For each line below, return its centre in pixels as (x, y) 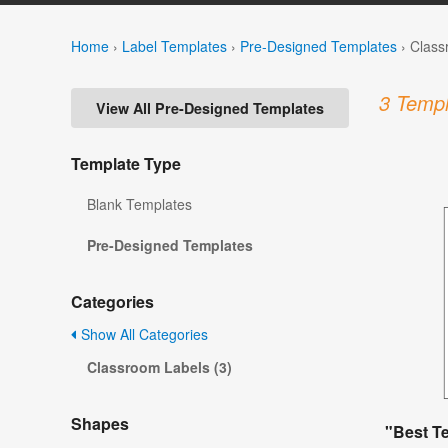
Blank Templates (139, 204)
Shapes (100, 424)
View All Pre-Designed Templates (210, 108)
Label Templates (174, 45)
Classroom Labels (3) (159, 367)
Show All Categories (142, 334)
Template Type (126, 164)
